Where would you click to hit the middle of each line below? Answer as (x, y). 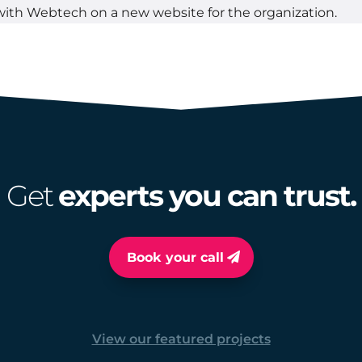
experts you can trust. (207, 195)
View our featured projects (181, 339)
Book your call (175, 257)
